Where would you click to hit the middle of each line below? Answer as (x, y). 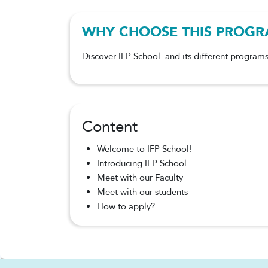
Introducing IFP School (141, 163)
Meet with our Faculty (140, 178)
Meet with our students (142, 192)
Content (110, 127)
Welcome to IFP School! (144, 149)
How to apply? (126, 206)
